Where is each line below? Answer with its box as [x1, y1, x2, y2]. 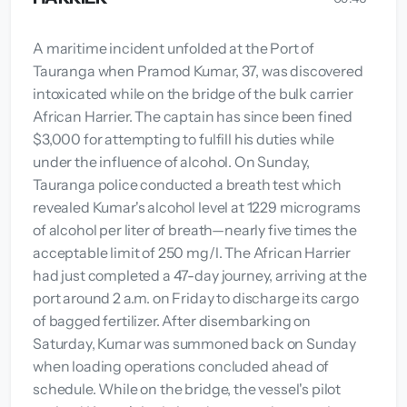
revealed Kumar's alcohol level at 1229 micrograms [33, 197, 362, 216]
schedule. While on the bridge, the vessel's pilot [33, 379, 342, 398]
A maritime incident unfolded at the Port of [33, 38, 315, 57]
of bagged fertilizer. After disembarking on [33, 311, 312, 330]
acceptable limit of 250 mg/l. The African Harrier [33, 243, 352, 262]
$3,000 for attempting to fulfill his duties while [33, 129, 335, 148]
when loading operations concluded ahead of [33, 356, 330, 375]
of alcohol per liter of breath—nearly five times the [33, 220, 357, 239]
